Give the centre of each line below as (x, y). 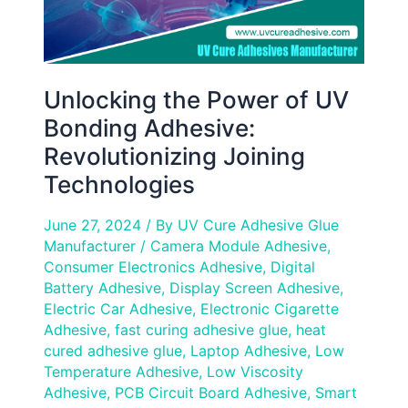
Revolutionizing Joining (174, 156)
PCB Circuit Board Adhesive (211, 392)
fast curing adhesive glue (201, 329)
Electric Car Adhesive (118, 308)
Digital (293, 266)
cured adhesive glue (113, 350)
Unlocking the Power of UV (196, 99)
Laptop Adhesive (249, 350)
